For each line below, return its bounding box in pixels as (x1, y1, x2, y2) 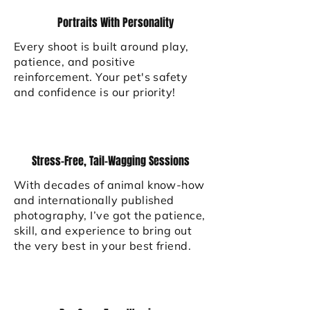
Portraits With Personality (57, 15, 174, 30)
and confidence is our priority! (14, 85, 176, 99)
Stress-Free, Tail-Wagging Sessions (32, 153, 190, 169)
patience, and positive (14, 55, 136, 69)
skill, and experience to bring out (14, 224, 192, 237)
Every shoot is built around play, (14, 39, 189, 53)
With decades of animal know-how (14, 178, 205, 192)
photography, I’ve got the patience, (14, 208, 206, 222)
